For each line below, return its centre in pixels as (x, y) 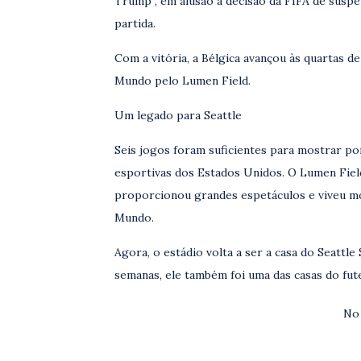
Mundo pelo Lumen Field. (183, 81)
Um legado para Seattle (178, 115)
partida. (135, 23)
